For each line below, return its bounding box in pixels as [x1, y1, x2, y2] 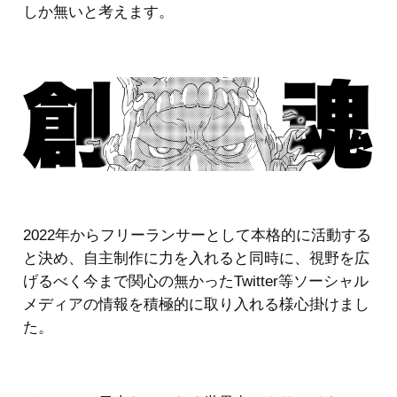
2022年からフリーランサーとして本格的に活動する [23, 226, 371, 244]
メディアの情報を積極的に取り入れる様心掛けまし [23, 295, 370, 313]
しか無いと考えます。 [23, 4, 174, 21]
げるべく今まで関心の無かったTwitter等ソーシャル [23, 272, 369, 290]
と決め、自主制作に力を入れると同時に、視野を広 [23, 249, 370, 267]
